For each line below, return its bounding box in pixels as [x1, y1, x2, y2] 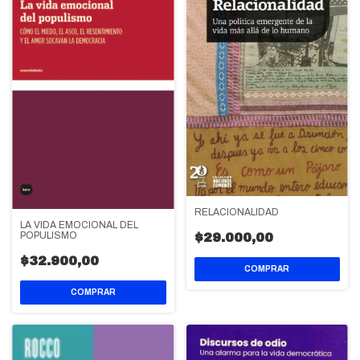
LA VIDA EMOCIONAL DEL [20, 219, 138, 231]
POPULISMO [20, 229, 77, 241]
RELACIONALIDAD [194, 207, 279, 219]
